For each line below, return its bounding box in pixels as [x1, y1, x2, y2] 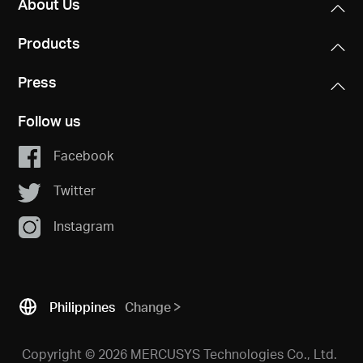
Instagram [53, 216, 114, 234]
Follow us [18, 110, 82, 130]
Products [18, 32, 81, 52]
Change [125, 298, 172, 316]
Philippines [49, 298, 116, 316]
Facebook [53, 146, 113, 164]
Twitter [53, 181, 96, 199]
